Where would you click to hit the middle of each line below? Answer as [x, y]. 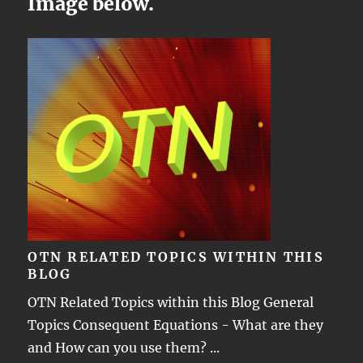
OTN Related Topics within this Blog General [171, 302]
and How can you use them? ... [124, 347]
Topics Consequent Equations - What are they [176, 325]
